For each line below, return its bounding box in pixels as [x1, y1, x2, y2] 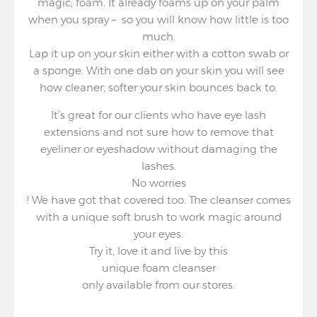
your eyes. [134, 227, 183, 241]
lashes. [141, 159, 176, 173]
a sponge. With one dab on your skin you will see [33, 64, 284, 77]
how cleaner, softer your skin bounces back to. [40, 81, 277, 94]
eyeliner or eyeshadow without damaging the [40, 142, 277, 156]
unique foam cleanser [101, 261, 216, 275]
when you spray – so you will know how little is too [28, 13, 289, 26]
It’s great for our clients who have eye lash [51, 108, 266, 122]
